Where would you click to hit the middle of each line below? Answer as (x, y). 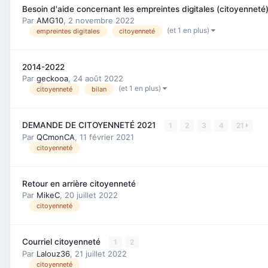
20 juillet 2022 (91, 195)
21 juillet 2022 (101, 253)
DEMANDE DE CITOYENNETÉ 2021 (90, 125)
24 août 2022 (98, 78)
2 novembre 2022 (101, 20)
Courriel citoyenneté (63, 241)
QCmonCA (56, 137)
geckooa (52, 78)
